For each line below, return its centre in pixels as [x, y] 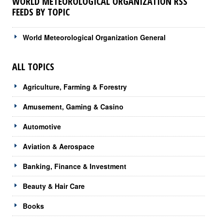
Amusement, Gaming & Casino [73, 106]
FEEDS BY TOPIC [41, 12]
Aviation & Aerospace [59, 146]
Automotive [42, 126]
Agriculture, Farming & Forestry [75, 86]
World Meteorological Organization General [94, 37]
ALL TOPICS [33, 66]
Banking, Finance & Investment [75, 166]
